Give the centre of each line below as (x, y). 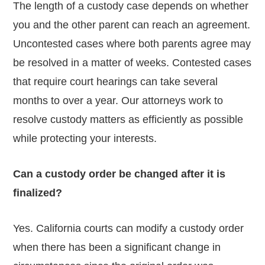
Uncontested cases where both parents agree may (132, 43)
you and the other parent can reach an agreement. (132, 25)
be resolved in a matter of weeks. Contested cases (132, 62)
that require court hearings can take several (116, 81)
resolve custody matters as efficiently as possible (128, 119)
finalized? (38, 193)
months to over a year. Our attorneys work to (118, 100)
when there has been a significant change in (117, 247)
